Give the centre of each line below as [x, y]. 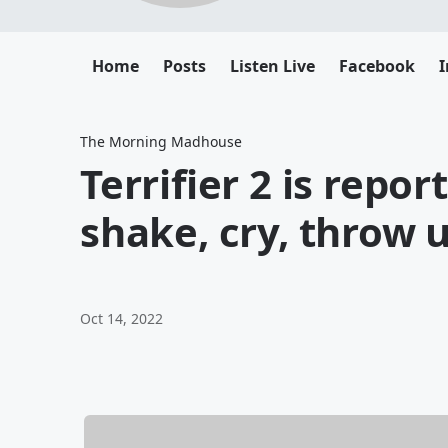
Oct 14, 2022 [121, 318]
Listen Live [272, 66]
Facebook [377, 66]
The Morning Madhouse [161, 141]
